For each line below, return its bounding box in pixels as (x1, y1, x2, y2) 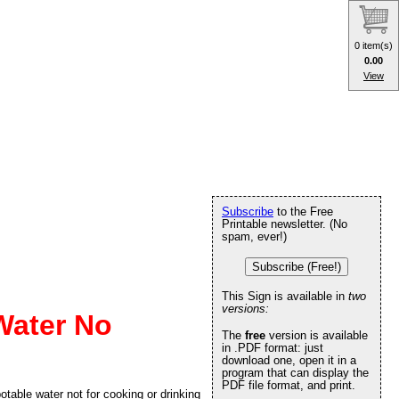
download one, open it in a (222, 354, 356, 367)
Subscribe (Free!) (252, 260, 341, 273)
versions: (222, 302, 269, 315)
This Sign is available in (222, 289, 348, 303)
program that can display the (222, 366, 369, 379)
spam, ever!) (222, 230, 287, 243)
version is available (265, 329, 368, 342)
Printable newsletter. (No (222, 217, 347, 231)
